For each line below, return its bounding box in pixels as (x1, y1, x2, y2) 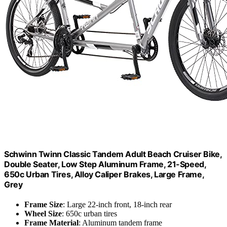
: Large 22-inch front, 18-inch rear (63, 200, 172, 209)
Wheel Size (24, 209, 62, 218)
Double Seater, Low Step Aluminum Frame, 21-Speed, (4, 159, 206, 169)
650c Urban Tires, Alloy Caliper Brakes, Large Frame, (4, 169, 204, 179)
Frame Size (24, 200, 63, 209)
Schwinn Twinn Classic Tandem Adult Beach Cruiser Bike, (4, 148, 222, 159)
